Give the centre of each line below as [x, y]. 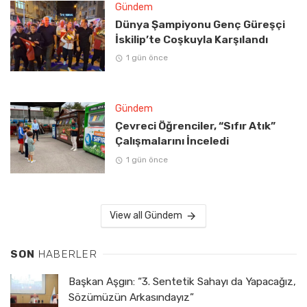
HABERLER [67, 254]
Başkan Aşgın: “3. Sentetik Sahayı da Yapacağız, [182, 281]
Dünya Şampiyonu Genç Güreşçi [200, 24]
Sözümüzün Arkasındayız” [131, 297]
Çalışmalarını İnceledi [172, 141]
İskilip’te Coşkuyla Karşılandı [191, 39]
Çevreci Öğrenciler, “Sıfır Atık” [195, 126]
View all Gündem [146, 215]
